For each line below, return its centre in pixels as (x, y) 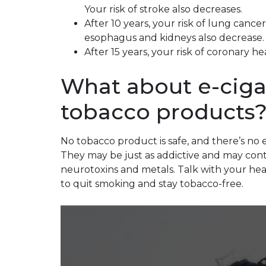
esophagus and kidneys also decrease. (174, 38)
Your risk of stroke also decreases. (163, 9)
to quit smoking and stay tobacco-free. (152, 184)
